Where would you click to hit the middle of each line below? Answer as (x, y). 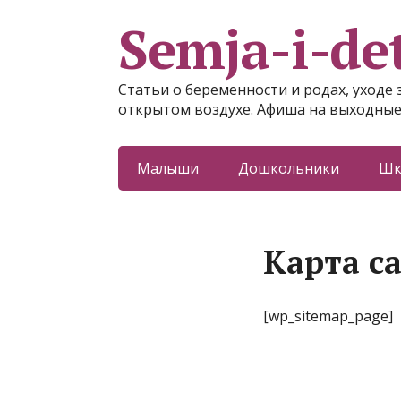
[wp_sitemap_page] (328, 316)
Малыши (167, 168)
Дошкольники (288, 168)
